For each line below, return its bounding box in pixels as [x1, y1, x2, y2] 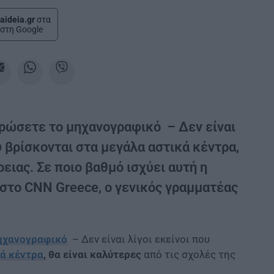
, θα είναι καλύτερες [43, 248, 141, 261]
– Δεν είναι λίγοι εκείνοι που [67, 232, 210, 245]
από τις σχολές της [141, 248, 235, 261]
